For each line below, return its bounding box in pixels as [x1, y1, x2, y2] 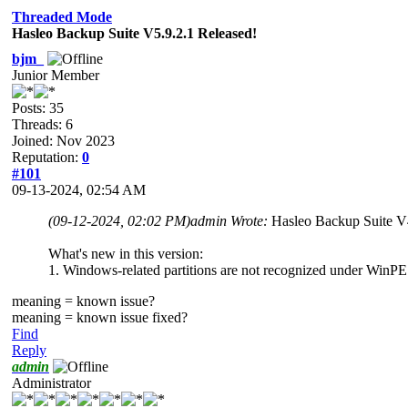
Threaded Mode [12, 8, 112, 25]
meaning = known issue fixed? [12, 309, 188, 325]
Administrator [12, 374, 91, 391]
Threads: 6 [12, 116, 73, 132]
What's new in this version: [48, 245, 203, 261]
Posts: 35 [12, 99, 64, 116]
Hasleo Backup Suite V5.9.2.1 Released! [12, 25, 257, 41]
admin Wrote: [190, 212, 271, 229]
